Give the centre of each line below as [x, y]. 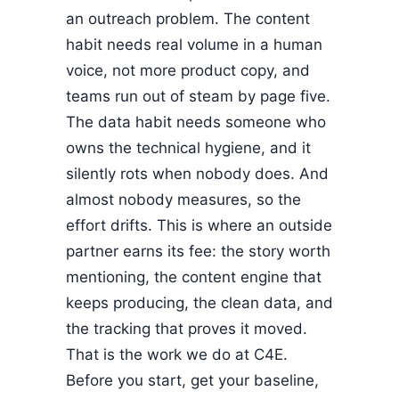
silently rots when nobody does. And [197, 173]
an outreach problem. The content [188, 18]
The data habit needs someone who [196, 122]
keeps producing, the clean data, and [199, 302]
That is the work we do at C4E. [177, 354]
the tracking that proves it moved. [187, 328]
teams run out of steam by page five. [198, 96]
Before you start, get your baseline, [192, 380]
